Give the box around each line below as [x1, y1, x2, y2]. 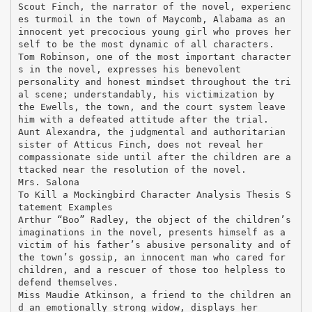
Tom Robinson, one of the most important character [17, 51, 291, 62]
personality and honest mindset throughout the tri [17, 76, 291, 87]
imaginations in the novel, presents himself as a [17, 226, 286, 237]
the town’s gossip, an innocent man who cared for [17, 251, 286, 263]
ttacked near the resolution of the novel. [17, 164, 247, 175]
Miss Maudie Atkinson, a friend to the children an [17, 289, 291, 300]
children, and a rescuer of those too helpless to [17, 264, 286, 275]
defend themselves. [17, 276, 118, 288]
